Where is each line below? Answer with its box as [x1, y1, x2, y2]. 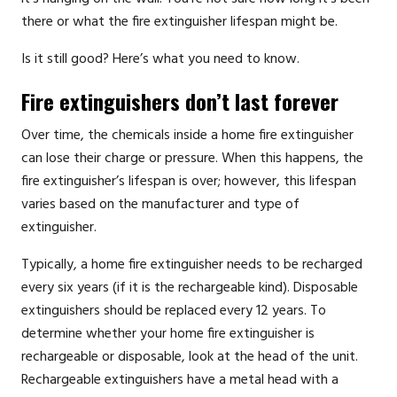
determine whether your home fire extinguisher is [21, 322, 315, 346]
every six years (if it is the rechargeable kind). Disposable [21, 276, 358, 300]
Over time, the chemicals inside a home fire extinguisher [21, 123, 354, 147]
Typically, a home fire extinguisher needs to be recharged [21, 253, 362, 276]
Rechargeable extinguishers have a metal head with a [21, 368, 339, 392]
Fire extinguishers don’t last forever [21, 84, 339, 117]
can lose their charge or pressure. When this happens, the [21, 146, 363, 170]
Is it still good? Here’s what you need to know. [21, 48, 300, 72]
